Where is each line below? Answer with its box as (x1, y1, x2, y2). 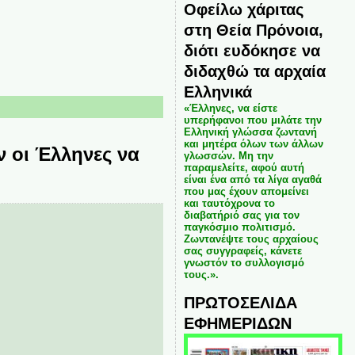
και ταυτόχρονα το (183, 197, 275, 209)
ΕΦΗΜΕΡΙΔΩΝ (183, 314, 292, 332)
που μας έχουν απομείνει (183, 185, 309, 197)
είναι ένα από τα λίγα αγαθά (183, 174, 322, 185)
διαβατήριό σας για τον (183, 209, 300, 221)
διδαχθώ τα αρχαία (183, 62, 326, 80)
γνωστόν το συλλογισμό (183, 257, 304, 269)
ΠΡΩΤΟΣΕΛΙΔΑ (183, 293, 297, 311)
